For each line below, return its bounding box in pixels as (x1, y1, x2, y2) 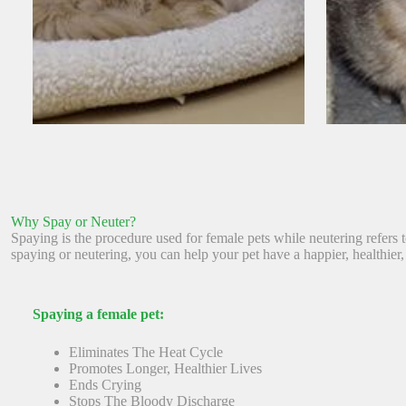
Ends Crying (69, 377, 145, 392)
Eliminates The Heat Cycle (69, 344, 227, 360)
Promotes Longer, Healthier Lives (69, 361, 266, 376)
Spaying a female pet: (33, 306, 164, 322)
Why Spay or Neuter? (11, 214, 136, 229)
